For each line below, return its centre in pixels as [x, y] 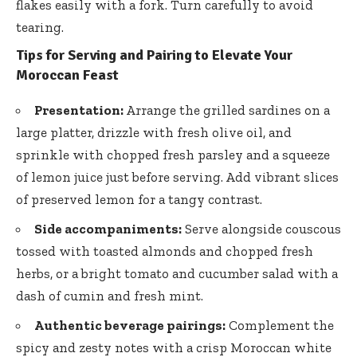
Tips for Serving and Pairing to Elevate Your [154, 55]
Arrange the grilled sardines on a [227, 110]
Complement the [280, 325]
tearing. [40, 27]
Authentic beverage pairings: [130, 325]
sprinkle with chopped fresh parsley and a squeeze [173, 154]
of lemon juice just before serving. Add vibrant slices [177, 177]
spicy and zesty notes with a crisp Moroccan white [174, 347]
